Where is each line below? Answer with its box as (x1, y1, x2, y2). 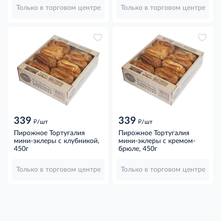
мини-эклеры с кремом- (118, 137, 195, 145)
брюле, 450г (118, 145, 157, 152)
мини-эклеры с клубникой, (14, 137, 99, 145)
